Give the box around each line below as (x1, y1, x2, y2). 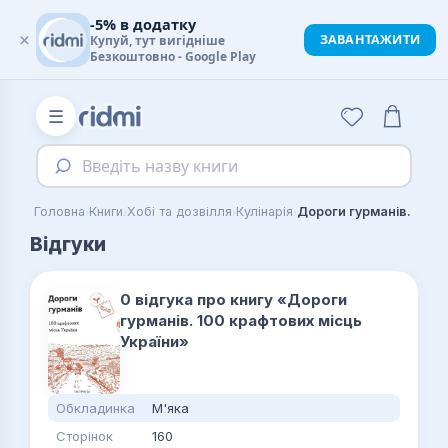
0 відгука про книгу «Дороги (120, 290, 347, 309)
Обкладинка (56, 399, 135, 416)
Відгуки (30, 233, 106, 256)
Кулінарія (236, 204, 293, 219)
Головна (34, 204, 85, 219)
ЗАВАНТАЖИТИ (319, 31, 420, 48)
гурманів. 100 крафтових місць (120, 311, 362, 330)
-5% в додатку (90, 14, 196, 34)
